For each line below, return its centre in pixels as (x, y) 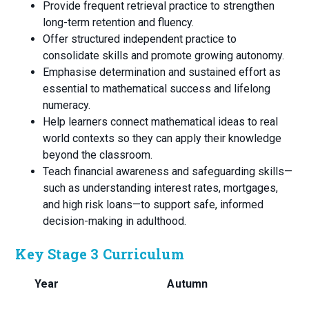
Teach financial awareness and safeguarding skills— (168, 172)
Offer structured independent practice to (140, 39)
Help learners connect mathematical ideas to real (161, 122)
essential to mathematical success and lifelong (157, 89)
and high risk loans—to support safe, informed (153, 205)
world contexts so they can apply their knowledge (162, 139)
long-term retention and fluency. (119, 23)
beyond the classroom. (98, 155)
